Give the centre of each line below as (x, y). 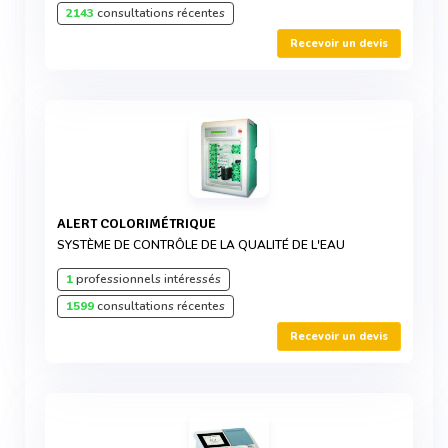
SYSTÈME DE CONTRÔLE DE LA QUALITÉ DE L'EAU (201, 245)
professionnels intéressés (147, 279)
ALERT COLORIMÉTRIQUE (141, 223)
